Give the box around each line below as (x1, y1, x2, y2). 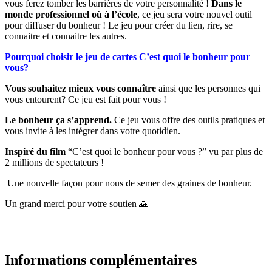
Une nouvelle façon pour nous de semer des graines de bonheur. (7, 177, 252, 188)
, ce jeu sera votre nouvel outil (137, 8, 252, 19)
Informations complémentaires (5, 252, 197, 268)
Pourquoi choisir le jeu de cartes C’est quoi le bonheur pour (5, 51, 250, 62)
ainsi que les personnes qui (156, 83, 260, 93)
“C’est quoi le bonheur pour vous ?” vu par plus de (66, 146, 263, 157)
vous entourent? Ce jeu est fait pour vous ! (5, 93, 166, 104)
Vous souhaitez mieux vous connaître (5, 83, 156, 93)
